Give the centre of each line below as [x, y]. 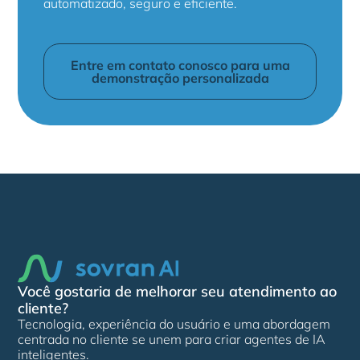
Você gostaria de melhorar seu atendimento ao [178, 291]
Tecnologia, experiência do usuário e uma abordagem [174, 324]
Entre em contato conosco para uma [180, 65]
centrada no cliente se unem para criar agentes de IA [172, 339]
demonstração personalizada [180, 78]
